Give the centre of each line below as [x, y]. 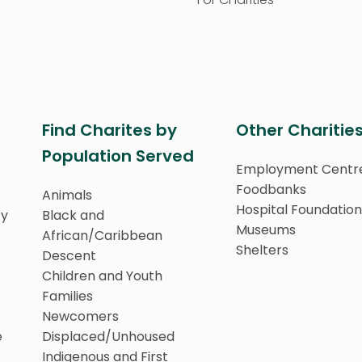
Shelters [262, 250]
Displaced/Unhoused [108, 336]
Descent [69, 255]
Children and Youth [102, 276]
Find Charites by [109, 130]
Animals [67, 195]
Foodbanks [271, 189]
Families [67, 296]
